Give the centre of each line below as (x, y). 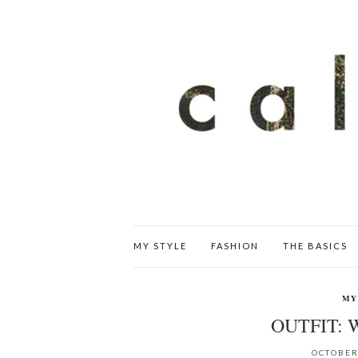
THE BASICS (315, 245)
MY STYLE (160, 245)
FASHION (235, 245)
